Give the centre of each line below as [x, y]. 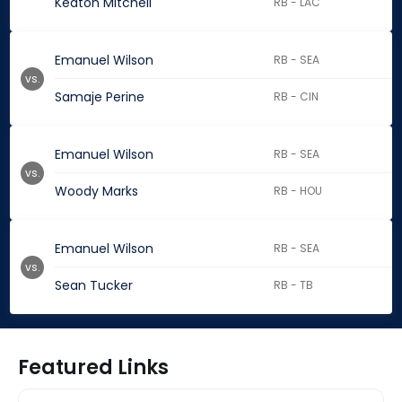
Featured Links [93, 368]
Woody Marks [96, 192]
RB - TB [294, 285]
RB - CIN [297, 97]
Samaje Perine [100, 97]
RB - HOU [298, 191]
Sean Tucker [94, 286]
